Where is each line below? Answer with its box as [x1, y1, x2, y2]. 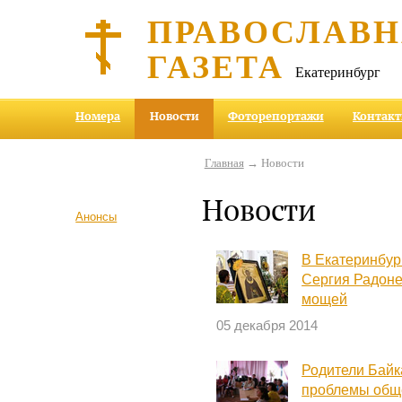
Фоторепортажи [227, 108, 324, 125]
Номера [75, 108, 121, 125]
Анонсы [75, 209, 118, 223]
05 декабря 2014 [216, 319, 319, 334]
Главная [204, 155, 244, 170]
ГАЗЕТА [147, 42, 285, 89]
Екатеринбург [295, 62, 381, 81]
